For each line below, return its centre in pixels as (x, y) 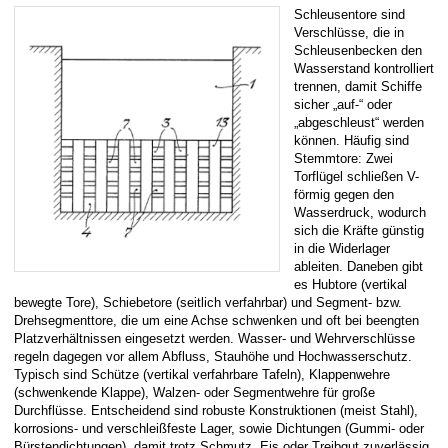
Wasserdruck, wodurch (360, 212)
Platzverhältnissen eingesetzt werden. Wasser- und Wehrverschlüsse (214, 338)
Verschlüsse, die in (349, 32)
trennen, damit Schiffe (358, 86)
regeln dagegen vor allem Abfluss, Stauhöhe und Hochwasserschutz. (213, 356)
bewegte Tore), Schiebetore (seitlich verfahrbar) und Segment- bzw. (208, 302)
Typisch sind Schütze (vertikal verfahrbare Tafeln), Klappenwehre (202, 374)
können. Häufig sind (351, 140)
